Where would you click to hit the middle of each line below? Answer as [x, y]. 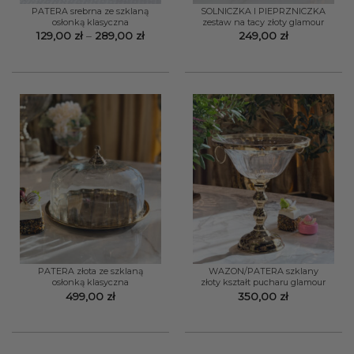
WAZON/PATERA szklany [263, 271]
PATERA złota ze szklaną [90, 271]
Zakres [162, 35]
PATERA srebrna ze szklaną [90, 11]
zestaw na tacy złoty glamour [264, 22]
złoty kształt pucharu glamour [264, 282]
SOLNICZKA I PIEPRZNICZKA [264, 11]
